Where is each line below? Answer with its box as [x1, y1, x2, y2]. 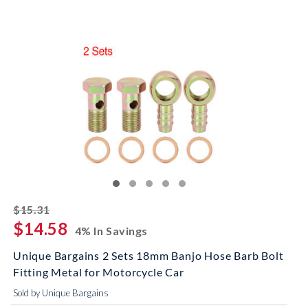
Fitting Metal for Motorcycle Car [13, 265, 184, 278]
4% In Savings [74, 224, 148, 237]
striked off [49, 201, 109, 214]
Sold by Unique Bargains [13, 287, 109, 298]
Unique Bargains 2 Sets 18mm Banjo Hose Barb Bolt [13, 249, 284, 262]
